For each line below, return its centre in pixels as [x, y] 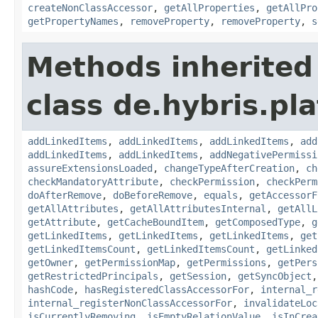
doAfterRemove [65, 195]
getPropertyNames [73, 21]
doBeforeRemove [153, 195]
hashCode [50, 289]
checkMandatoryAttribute [93, 181]
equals [221, 195]
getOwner [50, 262]
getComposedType [258, 222]
